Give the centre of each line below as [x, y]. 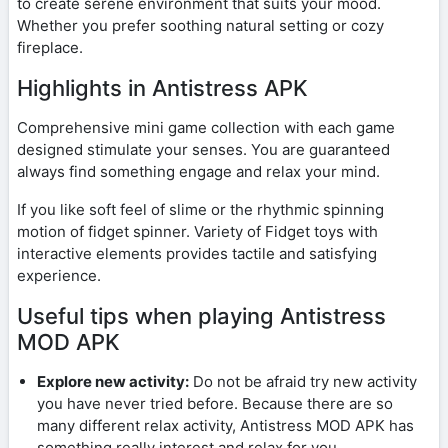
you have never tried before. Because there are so [215, 403]
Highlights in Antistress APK [162, 87]
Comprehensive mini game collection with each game [206, 127]
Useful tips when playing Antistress [201, 315]
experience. [59, 275]
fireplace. [50, 47]
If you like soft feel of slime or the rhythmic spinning [200, 209]
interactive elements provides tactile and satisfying [197, 253]
